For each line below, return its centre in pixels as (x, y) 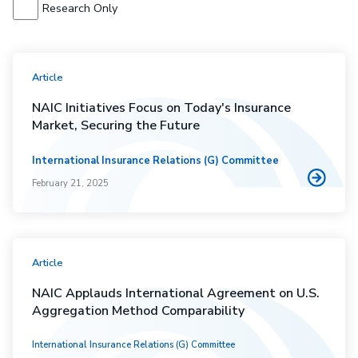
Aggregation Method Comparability (138, 310)
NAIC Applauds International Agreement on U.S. (176, 293)
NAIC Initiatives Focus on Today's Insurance (161, 107)
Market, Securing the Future (116, 125)
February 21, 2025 (70, 183)
